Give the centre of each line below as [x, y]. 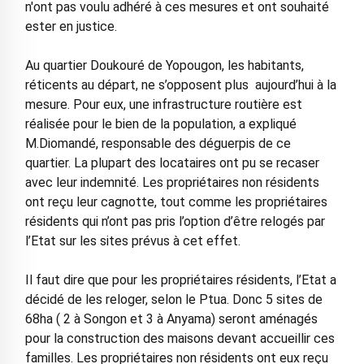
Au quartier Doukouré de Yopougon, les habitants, [164, 66]
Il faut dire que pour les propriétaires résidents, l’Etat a [180, 280]
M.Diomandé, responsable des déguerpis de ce [158, 144]
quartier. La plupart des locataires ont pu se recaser [172, 163]
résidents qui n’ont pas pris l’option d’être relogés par [175, 222]
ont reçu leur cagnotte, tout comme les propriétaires [176, 202]
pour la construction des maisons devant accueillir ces [180, 339]
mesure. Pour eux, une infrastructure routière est [163, 105]
